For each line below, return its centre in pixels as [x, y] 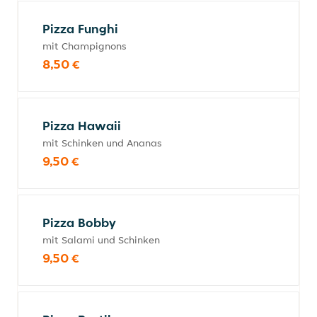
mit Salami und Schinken [101, 240]
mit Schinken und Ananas [102, 143]
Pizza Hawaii [82, 126]
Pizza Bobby [79, 223]
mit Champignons [85, 46]
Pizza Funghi [80, 29]
